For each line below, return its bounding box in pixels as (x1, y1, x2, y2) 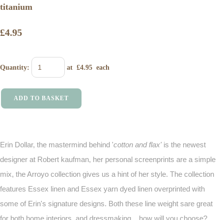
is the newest (162, 140, 206, 149)
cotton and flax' (113, 140, 162, 149)
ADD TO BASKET (14, 94, 69, 102)
